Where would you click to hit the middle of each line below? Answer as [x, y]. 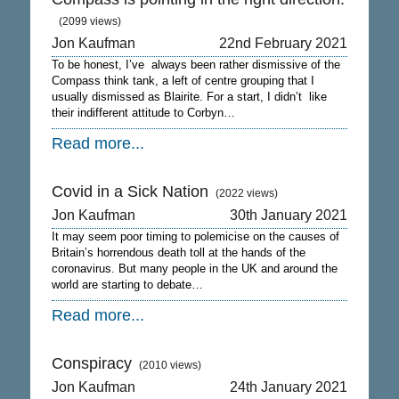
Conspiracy [91, 363]
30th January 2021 [289, 215]
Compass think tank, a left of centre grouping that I [183, 81]
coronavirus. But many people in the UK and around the [194, 269]
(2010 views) [170, 365]
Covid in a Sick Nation [130, 191]
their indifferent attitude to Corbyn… [143, 113]
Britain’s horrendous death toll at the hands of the [178, 252]
